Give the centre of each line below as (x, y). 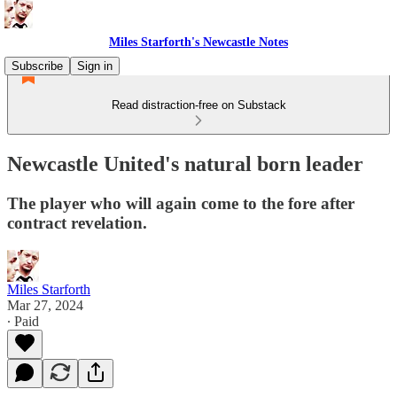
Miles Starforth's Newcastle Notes (198, 42)
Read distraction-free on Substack (198, 105)
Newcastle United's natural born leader (185, 163)
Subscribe (37, 66)
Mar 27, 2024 (45, 305)
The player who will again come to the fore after (181, 203)
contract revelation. (77, 222)
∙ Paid (23, 321)
